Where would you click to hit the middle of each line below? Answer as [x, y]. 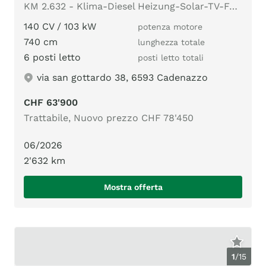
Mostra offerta [133, 187]
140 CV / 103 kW [60, 27]
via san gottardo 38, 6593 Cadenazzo [123, 78]
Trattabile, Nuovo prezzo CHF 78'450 [109, 118]
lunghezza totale [171, 42]
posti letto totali [171, 58]
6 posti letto [52, 58]
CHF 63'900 [51, 103]
